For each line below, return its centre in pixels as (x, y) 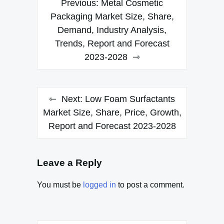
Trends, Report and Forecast (112, 43)
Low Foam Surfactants (130, 99)
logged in (99, 185)
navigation (67, 17)
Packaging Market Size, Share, (112, 16)
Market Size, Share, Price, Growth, (112, 112)
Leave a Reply (69, 162)
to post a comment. (150, 185)
